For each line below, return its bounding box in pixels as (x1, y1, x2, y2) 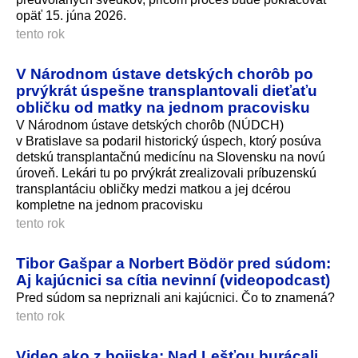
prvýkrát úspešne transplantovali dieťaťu (16, 81, 317, 99)
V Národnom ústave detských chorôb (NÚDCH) (16, 117, 284, 132)
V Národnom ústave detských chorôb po (16, 64, 313, 82)
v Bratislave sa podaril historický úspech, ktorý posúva (16, 133, 321, 148)
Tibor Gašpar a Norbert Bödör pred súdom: (16, 253, 331, 272)
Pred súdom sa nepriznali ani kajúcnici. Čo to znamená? (16, 290, 335, 304)
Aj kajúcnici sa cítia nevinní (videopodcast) (16, 270, 330, 288)
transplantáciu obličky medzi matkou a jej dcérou (16, 181, 291, 196)
